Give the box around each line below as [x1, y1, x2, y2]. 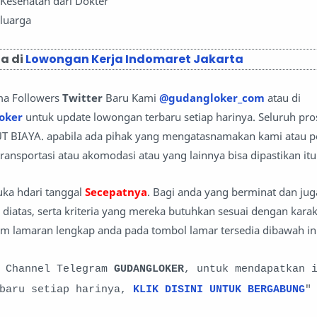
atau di [265, 90, 301, 105]
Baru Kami [105, 90, 159, 105]
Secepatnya [85, 185, 147, 200]
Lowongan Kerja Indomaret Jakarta [25, 51, 243, 68]
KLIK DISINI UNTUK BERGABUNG [133, 283, 305, 296]
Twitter [62, 90, 105, 105]
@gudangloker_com [159, 90, 265, 105]
